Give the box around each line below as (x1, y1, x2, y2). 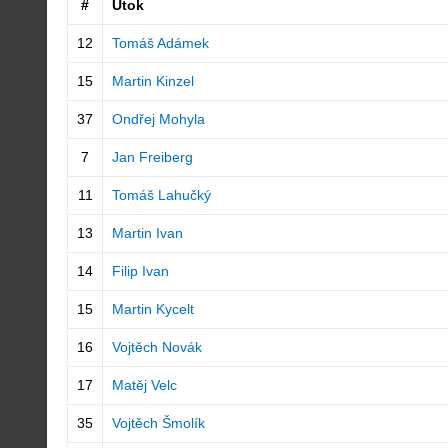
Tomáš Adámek (111, 35, 209, 51)
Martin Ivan (111, 225, 183, 241)
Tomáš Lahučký (111, 187, 211, 203)
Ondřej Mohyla (111, 111, 205, 127)
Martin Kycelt (111, 301, 194, 317)
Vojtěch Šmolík (111, 415, 205, 431)
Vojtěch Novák (111, 339, 202, 355)
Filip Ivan (111, 263, 169, 279)
